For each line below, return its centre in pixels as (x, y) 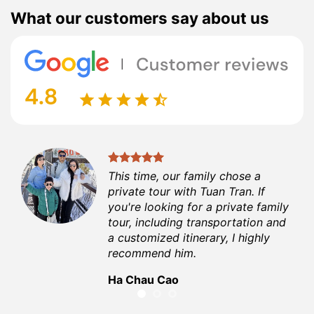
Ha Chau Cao (144, 280)
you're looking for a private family (199, 207)
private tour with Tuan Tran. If (187, 192)
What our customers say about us (140, 18)
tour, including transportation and (197, 223)
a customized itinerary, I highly (189, 238)
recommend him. (152, 253)
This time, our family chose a (185, 176)
